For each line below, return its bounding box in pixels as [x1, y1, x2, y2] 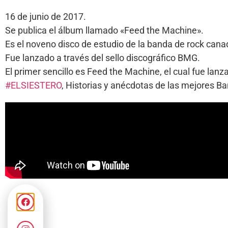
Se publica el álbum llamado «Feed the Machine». [5, 24, 204, 36]
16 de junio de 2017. [5, 11, 86, 22]
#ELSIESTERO [5, 79, 62, 91]
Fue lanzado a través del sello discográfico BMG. [5, 52, 200, 63]
